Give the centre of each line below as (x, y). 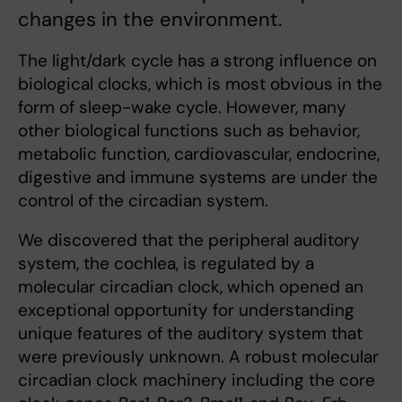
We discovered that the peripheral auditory (189, 240)
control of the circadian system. (143, 200)
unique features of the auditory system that (190, 333)
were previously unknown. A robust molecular (198, 356)
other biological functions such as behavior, (189, 130)
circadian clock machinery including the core (197, 380)
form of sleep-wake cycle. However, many (182, 107)
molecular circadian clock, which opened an (191, 286)
